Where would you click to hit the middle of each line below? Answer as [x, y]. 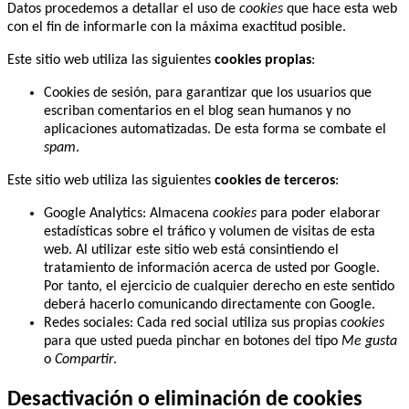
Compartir [84, 359]
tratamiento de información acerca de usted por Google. [212, 268]
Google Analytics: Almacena [128, 213]
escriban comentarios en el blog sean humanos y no [197, 111]
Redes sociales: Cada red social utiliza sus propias [192, 323]
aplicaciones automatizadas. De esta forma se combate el [215, 129]
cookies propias [263, 60]
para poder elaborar [319, 213]
